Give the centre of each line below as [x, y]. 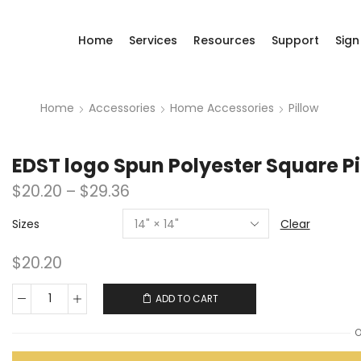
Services [153, 40]
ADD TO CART [187, 299]
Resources [224, 40]
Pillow [303, 108]
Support [295, 40]
